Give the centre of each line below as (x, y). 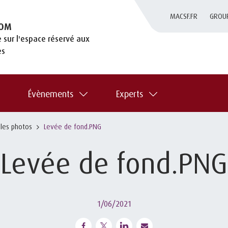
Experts (130, 93)
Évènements (51, 93)
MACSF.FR (184, 16)
